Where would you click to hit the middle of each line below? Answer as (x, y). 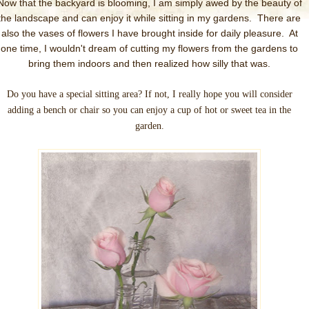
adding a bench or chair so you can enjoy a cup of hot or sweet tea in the (149, 110)
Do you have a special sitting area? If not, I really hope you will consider (149, 94)
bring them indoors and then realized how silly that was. (149, 63)
